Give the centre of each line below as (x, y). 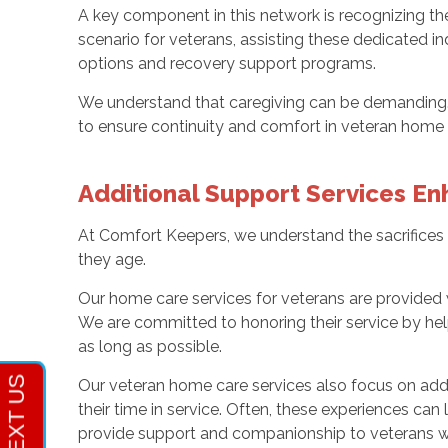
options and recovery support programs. (226, 64)
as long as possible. (151, 347)
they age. (157, 260)
